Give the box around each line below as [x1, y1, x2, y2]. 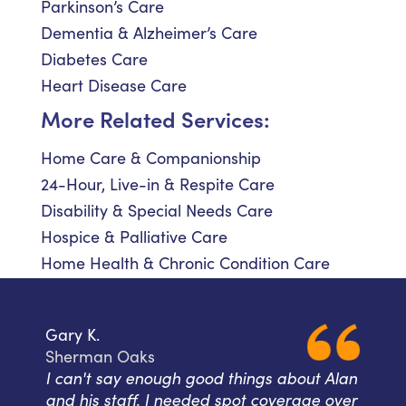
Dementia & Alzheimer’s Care [41, 22, 257, 44]
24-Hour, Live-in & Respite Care [41, 173, 275, 196]
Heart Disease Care [41, 74, 187, 97]
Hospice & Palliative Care [41, 226, 227, 248]
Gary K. [45, 324, 100, 346]
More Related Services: [41, 103, 270, 134]
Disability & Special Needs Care [41, 199, 273, 222]
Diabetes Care [41, 48, 148, 71]
